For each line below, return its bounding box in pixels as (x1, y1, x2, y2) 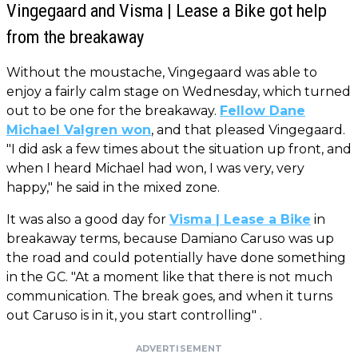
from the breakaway (6, 26, 144, 47)
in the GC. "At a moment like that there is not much (6, 268, 332, 284)
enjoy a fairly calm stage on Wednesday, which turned (6, 83, 351, 99)
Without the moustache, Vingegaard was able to (6, 64, 317, 80)
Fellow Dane (220, 102, 305, 118)
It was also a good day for (6, 211, 169, 227)
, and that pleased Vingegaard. (151, 121, 345, 137)
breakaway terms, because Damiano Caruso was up (6, 230, 334, 246)
